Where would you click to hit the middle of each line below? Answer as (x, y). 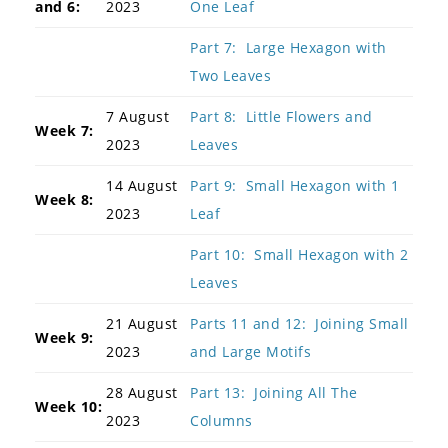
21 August (142, 323)
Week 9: (64, 337)
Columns (221, 420)
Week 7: (64, 130)
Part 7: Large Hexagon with (288, 47)
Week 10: (68, 406)
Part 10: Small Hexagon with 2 (299, 254)
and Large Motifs (250, 351)
